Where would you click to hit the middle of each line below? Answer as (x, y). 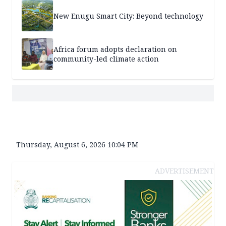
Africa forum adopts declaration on (115, 49)
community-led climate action (106, 59)
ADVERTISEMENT (184, 171)
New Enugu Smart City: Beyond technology (128, 16)
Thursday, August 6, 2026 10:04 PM (77, 145)
